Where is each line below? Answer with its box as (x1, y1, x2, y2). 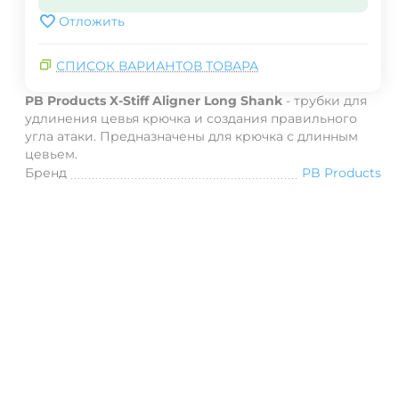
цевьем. (25, 146, 77, 162)
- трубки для (286, 93, 367, 109)
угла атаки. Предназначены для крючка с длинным (25, 128, 358, 144)
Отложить (59, 13, 125, 29)
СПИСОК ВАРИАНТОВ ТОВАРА (56, 58, 258, 74)
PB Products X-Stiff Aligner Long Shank (25, 93, 282, 109)
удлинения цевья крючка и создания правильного (25, 110, 357, 126)
